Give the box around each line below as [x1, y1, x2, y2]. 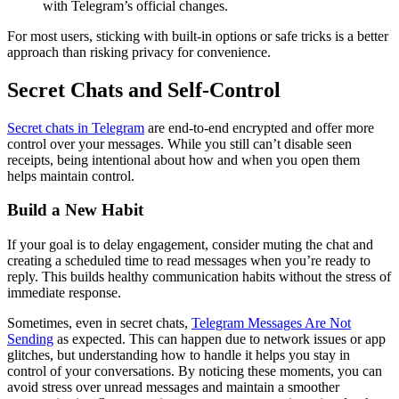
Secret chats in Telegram [7, 119, 144, 135]
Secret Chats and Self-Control [7, 77, 281, 102]
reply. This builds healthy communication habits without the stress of [7, 269, 391, 285]
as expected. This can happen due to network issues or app [53, 331, 386, 347]
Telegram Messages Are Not [191, 315, 351, 331]
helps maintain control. [7, 167, 134, 183]
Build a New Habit [7, 200, 143, 220]
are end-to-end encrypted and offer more [144, 119, 374, 135]
